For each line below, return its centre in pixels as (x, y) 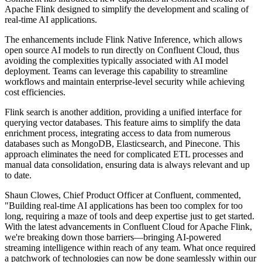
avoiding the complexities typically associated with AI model (116, 61)
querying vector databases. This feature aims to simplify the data (123, 123)
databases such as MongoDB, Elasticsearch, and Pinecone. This (122, 144)
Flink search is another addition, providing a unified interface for (123, 112)
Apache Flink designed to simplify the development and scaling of (127, 9)
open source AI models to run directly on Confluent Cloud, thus (122, 50)
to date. (18, 175)
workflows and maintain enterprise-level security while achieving (125, 82)
